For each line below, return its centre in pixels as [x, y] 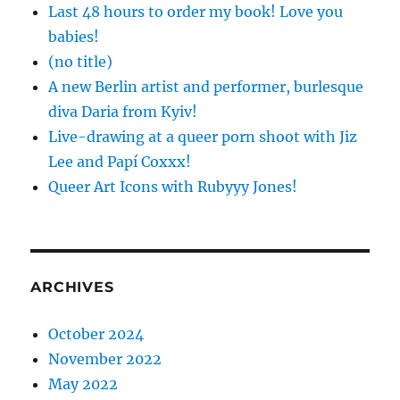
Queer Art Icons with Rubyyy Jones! [173, 187]
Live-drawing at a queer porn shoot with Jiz [203, 137]
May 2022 [83, 384]
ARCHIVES [72, 287]
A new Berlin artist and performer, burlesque [206, 87]
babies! [74, 37]
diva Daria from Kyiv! [123, 112]
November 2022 [105, 359]
